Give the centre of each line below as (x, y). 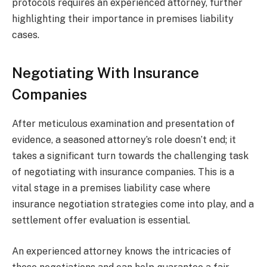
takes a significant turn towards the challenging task (130, 156)
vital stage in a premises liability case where (111, 188)
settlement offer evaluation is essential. (101, 221)
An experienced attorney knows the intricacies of (122, 251)
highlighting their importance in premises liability (123, 18)
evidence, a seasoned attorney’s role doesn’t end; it (124, 140)
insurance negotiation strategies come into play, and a (133, 204)
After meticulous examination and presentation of (123, 124)
